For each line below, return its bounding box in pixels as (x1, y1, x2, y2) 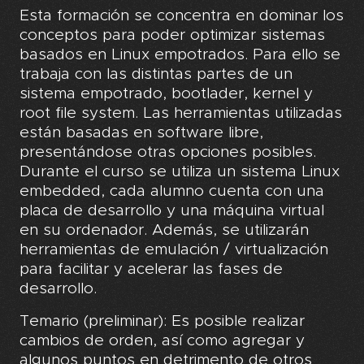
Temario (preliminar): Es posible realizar (19, 314, 305, 329)
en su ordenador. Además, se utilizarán (19, 223, 309, 238)
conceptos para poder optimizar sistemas (19, 28, 325, 43)
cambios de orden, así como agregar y (19, 333, 305, 349)
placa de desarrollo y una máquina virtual (19, 203, 324, 219)
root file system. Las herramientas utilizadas (19, 106, 342, 121)
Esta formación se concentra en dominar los (19, 8, 344, 24)
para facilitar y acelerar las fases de (19, 262, 283, 277)
